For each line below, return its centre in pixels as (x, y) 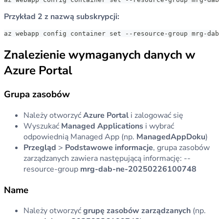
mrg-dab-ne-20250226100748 (138, 169)
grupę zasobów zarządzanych (137, 211)
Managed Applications (102, 126)
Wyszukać (42, 126)
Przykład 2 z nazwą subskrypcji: (62, 17)
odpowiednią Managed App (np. (80, 137)
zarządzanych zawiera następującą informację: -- (107, 158)
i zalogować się (156, 115)
